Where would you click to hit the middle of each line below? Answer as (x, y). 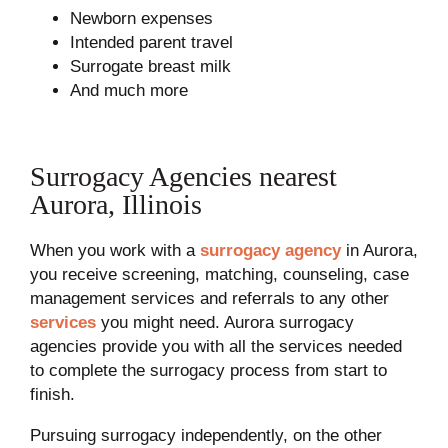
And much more (128, 90)
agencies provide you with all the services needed (215, 346)
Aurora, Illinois (115, 204)
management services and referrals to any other (209, 298)
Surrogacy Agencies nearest (183, 176)
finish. (52, 394)
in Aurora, (379, 250)
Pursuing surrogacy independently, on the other (205, 435)
